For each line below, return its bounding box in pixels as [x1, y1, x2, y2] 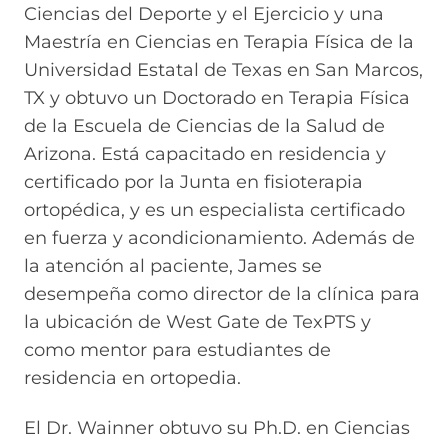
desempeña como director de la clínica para [24, 282, 420, 305]
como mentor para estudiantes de [24, 338, 331, 361]
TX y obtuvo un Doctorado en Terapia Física [24, 86, 410, 109]
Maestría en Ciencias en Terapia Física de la [24, 30, 414, 53]
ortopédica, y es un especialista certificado [24, 198, 405, 221]
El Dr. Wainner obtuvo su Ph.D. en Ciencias [24, 417, 410, 440]
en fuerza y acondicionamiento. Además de [24, 226, 415, 249]
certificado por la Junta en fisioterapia [24, 170, 363, 193]
